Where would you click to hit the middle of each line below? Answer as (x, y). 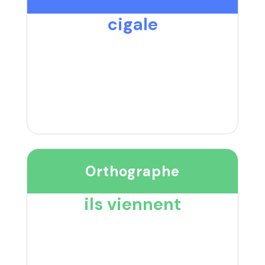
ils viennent (132, 204)
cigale (132, 25)
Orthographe (132, 172)
